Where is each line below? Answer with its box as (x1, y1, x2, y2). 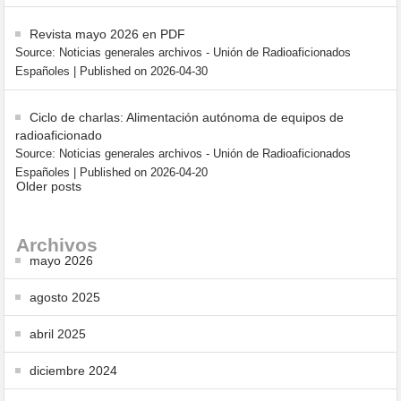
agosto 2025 (30, 290, 101, 304)
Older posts (16, 179, 82, 193)
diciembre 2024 (30, 363, 118, 378)
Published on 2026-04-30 (80, 65, 209, 78)
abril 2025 (30, 327, 87, 341)
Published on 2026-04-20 (80, 166, 209, 179)
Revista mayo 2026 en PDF (30, 27, 186, 41)
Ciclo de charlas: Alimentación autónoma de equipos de (30, 110, 345, 124)
